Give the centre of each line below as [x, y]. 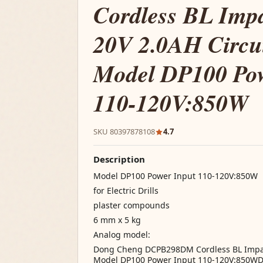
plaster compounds [131, 205]
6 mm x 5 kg [117, 220]
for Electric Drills [126, 190]
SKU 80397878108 [124, 131]
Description [119, 159]
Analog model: [122, 235]
